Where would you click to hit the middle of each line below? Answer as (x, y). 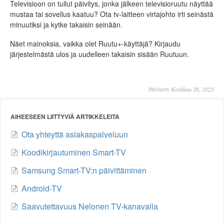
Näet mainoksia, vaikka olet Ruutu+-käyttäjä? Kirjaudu (95, 44)
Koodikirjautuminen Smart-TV (74, 152)
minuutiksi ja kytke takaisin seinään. (67, 25)
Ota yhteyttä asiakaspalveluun (75, 134)
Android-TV (42, 188)
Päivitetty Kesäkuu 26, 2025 (181, 89)
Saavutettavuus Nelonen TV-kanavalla (90, 206)
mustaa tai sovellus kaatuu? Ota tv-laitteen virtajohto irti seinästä (112, 14)
